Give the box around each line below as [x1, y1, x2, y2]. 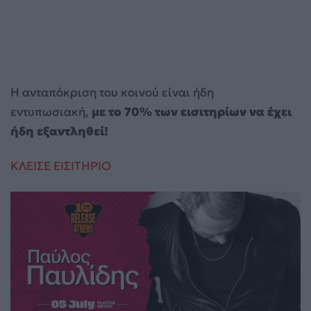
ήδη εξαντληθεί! [10, 124, 108, 140]
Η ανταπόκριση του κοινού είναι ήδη [10, 85, 214, 101]
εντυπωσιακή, [10, 104, 92, 120]
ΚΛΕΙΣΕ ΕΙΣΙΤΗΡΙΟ [10, 158, 111, 174]
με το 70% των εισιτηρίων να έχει [92, 104, 292, 120]
